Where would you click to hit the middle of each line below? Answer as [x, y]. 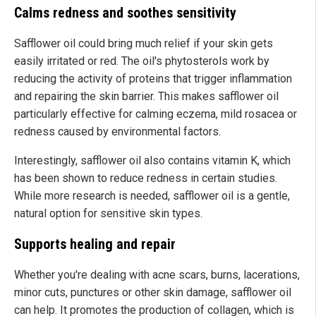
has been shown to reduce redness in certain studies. [146, 178]
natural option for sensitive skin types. [108, 213]
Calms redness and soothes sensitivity [125, 12]
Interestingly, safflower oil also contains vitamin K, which [152, 160]
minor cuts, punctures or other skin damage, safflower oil [153, 292]
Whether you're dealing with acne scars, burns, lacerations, [157, 274]
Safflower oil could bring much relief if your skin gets [144, 43]
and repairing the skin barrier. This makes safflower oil [146, 96]
